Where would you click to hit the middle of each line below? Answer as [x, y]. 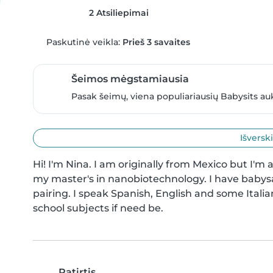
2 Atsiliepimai [117, 13]
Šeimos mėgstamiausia [130, 79]
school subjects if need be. [98, 208]
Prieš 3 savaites [156, 42]
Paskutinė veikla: [83, 42]
